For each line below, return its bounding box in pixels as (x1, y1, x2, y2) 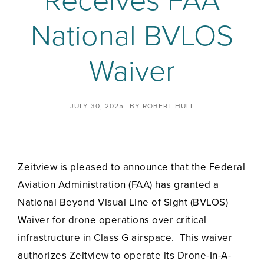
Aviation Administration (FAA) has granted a (18, 179, 219, 192)
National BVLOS (31, 18, 233, 54)
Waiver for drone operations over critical (18, 214, 207, 227)
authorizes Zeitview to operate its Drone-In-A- (18, 249, 231, 262)
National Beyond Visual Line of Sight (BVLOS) (18, 196, 228, 209)
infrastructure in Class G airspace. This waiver (18, 232, 232, 245)
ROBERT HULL (142, 102, 194, 111)
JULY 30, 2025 (70, 102, 124, 111)
